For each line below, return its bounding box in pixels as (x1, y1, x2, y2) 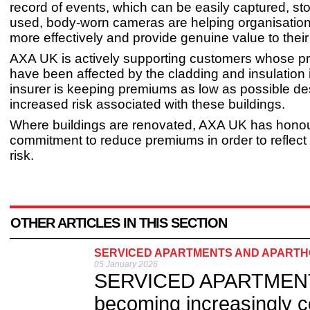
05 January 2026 (94, 259, 158, 270)
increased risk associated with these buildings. (10, 97, 285, 112)
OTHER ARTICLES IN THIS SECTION (10, 215, 227, 231)
